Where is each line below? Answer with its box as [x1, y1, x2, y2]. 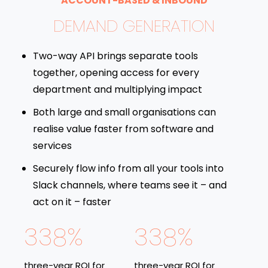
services [33, 138, 72, 153]
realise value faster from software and [33, 121, 214, 136]
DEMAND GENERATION [53, 14, 215, 38]
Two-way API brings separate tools [33, 48, 198, 63]
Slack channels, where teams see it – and [33, 178, 227, 192]
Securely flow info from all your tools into [33, 161, 224, 175]
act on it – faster [33, 194, 111, 209]
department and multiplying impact [33, 82, 202, 96]
